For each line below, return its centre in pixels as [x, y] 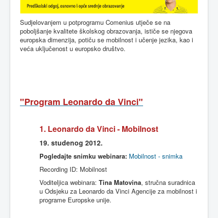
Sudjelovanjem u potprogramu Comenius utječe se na [95, 22]
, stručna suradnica [168, 182]
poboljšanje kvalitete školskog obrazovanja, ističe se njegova [106, 31]
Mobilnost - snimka [156, 156]
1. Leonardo [63, 129]
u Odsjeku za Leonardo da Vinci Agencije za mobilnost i [118, 191]
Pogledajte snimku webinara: [83, 156]
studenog [67, 143]
